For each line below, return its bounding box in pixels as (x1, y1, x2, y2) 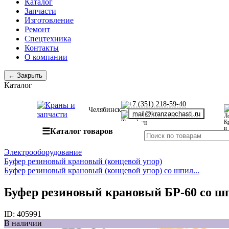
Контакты (25, 43, 59, 52)
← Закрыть (8, 72, 42, 79)
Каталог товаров (50, 127, 113, 135)
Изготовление (25, 16, 74, 25)
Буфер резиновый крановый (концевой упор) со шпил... (4, 166, 199, 175)
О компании (25, 53, 67, 61)
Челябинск (88, 105, 121, 113)
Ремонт (25, 25, 50, 34)
